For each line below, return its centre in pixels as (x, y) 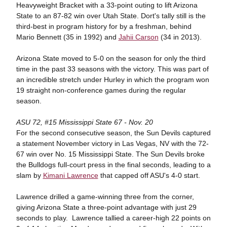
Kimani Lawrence (70, 175)
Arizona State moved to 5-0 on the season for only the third (111, 58)
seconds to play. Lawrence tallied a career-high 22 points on (113, 218)
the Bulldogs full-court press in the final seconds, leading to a (113, 165)
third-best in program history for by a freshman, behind (104, 26)
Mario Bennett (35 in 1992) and (67, 37)
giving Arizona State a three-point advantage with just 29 (106, 207)
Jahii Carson (138, 37)
